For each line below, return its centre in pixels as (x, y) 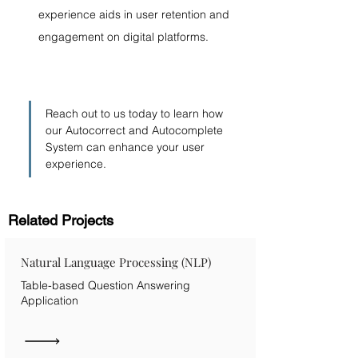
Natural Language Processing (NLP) (116, 262)
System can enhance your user (127, 147)
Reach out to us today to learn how (136, 113)
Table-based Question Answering (105, 285)
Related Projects (61, 220)
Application (50, 300)
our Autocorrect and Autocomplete (136, 130)
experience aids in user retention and (135, 14)
